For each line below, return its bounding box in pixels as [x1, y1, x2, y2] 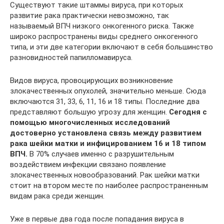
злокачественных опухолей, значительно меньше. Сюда [10, 86, 206, 95]
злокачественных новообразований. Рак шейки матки [10, 170, 199, 179]
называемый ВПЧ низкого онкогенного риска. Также [10, 21, 194, 30]
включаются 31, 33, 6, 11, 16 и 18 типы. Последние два [10, 97, 199, 106]
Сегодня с [169, 107, 207, 116]
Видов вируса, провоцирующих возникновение [10, 76, 173, 85]
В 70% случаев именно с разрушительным [27, 149, 174, 158]
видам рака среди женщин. [10, 191, 104, 200]
